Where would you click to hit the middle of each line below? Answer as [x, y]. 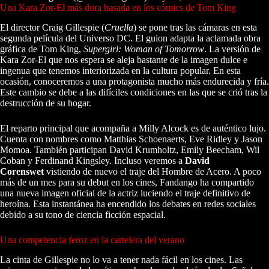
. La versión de [232, 49]
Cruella [119, 27]
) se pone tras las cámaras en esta [195, 27]
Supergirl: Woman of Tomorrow [144, 49]
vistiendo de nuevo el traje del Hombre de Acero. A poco [153, 171]
